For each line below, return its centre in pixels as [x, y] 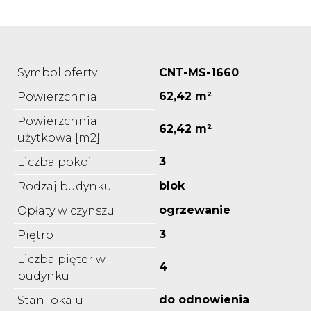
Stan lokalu [50, 300]
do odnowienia [204, 299]
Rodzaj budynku [65, 186]
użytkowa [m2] [59, 137]
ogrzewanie [195, 210]
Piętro [35, 235]
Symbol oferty [57, 72]
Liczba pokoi [54, 162]
